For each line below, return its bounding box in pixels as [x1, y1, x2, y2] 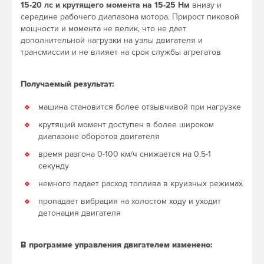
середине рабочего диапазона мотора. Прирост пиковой [21, 11, 239, 22]
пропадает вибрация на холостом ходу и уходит [38, 196, 221, 206]
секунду [38, 160, 69, 171]
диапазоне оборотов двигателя [38, 131, 160, 141]
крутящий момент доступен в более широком [38, 119, 214, 130]
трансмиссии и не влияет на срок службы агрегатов [21, 47, 221, 57]
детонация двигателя [38, 207, 121, 218]
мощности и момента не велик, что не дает [21, 23, 186, 34]
